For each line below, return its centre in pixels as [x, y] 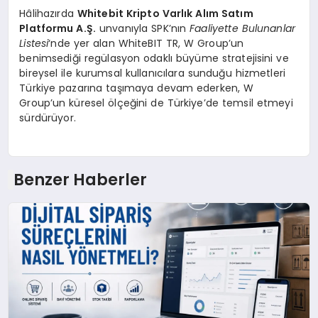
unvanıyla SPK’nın [143, 28]
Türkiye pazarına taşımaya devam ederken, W [137, 88]
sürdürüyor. [48, 117]
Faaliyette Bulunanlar [243, 28]
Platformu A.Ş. [58, 28]
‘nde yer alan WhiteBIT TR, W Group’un [146, 43]
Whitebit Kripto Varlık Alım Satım [165, 13]
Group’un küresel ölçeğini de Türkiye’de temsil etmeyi [156, 103]
